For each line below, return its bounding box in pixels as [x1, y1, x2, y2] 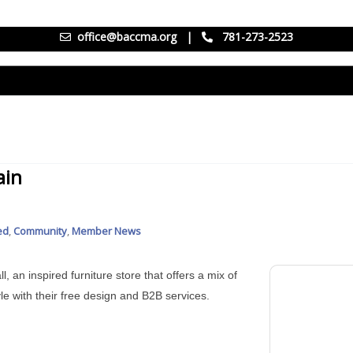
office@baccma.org [77, 29, 176, 44]
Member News [72, 224, 141, 238]
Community [13, 224, 67, 238]
